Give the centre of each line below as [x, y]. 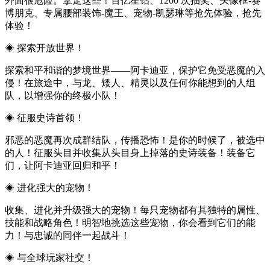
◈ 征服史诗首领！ [45, 118]
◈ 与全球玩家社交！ [49, 257]
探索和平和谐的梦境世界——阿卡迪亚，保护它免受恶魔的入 [135, 70]
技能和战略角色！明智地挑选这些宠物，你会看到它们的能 [130, 222]
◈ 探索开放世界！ [45, 48]
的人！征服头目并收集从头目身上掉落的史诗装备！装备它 [130, 152]
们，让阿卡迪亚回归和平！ [63, 165]
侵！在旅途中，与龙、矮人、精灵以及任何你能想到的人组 [130, 83]
